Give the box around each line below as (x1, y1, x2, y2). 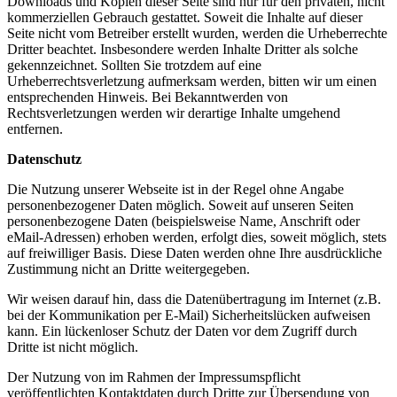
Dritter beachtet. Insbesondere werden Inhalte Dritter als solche (7, 41, 358, 57)
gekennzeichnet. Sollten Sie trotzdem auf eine (7, 57, 261, 73)
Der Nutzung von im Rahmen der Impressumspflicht (7, 369, 300, 385)
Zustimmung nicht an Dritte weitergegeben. (7, 261, 250, 276)
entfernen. (7, 121, 63, 136)
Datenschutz (7, 151, 82, 167)
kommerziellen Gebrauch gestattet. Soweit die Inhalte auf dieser (7, 9, 362, 25)
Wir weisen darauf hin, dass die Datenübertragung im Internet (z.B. (7, 291, 381, 307)
